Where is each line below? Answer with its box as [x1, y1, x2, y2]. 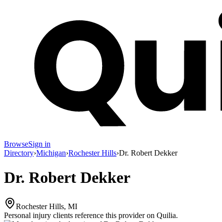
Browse [4, 140, 28, 149]
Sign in [28, 140, 51, 149]
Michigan [36, 149, 66, 158]
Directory [4, 149, 34, 158]
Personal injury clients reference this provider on [4, 211, 155, 220]
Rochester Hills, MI [16, 202, 77, 211]
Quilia [157, 211, 176, 220]
